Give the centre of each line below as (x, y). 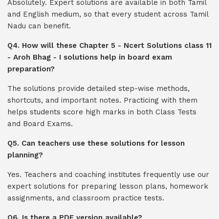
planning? (25, 155)
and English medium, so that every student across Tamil (108, 14)
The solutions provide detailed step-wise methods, (99, 88)
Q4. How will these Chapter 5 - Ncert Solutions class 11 (109, 45)
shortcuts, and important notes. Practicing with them (102, 100)
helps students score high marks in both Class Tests (102, 112)
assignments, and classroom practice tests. (86, 198)
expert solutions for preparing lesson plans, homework (108, 186)
